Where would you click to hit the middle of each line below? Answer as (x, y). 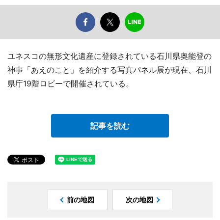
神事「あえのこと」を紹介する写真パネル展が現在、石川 (110, 70)
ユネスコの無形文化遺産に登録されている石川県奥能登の (110, 56)
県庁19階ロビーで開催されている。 (70, 84)
